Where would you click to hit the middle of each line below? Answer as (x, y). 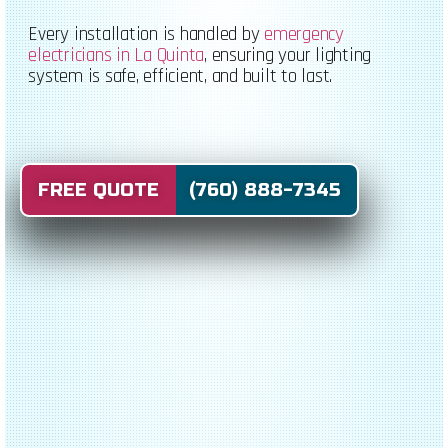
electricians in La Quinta (116, 56)
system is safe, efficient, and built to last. (180, 77)
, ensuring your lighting (288, 56)
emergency (304, 35)
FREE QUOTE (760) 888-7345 (189, 190)
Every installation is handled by (146, 35)
